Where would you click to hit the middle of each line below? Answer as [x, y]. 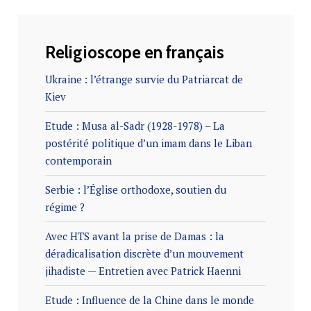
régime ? [65, 207]
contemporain [78, 161]
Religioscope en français [135, 52]
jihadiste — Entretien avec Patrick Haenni [143, 271]
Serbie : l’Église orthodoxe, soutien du [136, 190]
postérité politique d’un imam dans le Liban [149, 143]
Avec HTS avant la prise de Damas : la [135, 236]
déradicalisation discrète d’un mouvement [144, 254]
